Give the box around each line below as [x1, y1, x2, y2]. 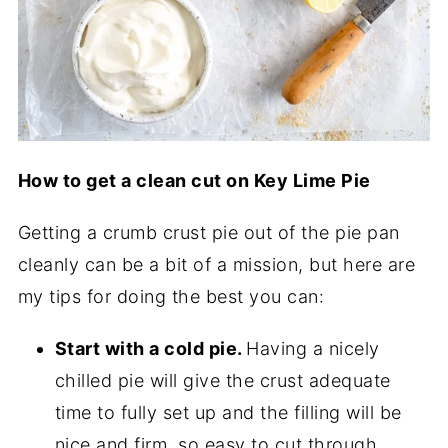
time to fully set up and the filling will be [54, 402, 402, 423]
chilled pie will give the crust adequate [54, 370, 391, 391]
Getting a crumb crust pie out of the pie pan [17, 222, 400, 243]
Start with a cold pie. [54, 338, 247, 359]
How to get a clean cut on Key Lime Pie [17, 170, 371, 191]
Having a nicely [246, 338, 380, 359]
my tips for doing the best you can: [17, 286, 325, 307]
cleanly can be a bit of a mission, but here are [17, 254, 416, 275]
